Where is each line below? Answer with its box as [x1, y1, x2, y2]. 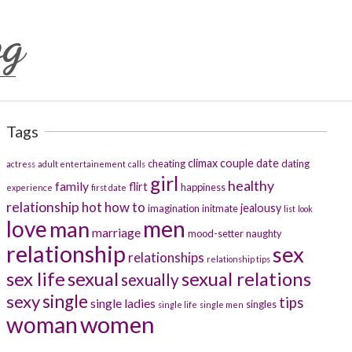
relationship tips [207, 254, 270, 264]
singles [246, 298, 277, 310]
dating [281, 157, 310, 170]
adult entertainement [38, 159, 126, 169]
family [55, 178, 89, 193]
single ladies [90, 295, 156, 310]
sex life [6, 267, 65, 290]
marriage [92, 225, 141, 240]
